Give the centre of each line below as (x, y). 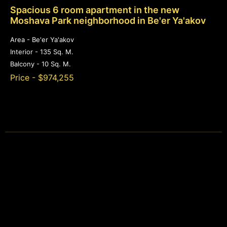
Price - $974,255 (42, 78)
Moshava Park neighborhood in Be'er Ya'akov (108, 21)
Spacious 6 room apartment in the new (95, 10)
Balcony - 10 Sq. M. (41, 64)
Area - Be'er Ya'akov (42, 40)
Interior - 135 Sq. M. (42, 52)
